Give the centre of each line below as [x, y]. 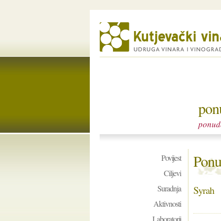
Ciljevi [172, 173]
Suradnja [169, 188]
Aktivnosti [167, 203]
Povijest [171, 158]
